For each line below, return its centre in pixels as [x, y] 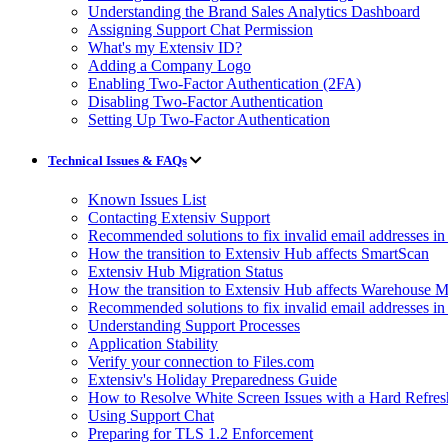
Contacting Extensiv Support [179, 217]
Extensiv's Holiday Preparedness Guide [212, 379]
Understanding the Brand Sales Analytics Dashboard [254, 11]
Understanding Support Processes [194, 325]
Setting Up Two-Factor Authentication [209, 119]
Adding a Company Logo [169, 65]
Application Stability [153, 343]
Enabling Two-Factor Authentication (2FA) [224, 83]
